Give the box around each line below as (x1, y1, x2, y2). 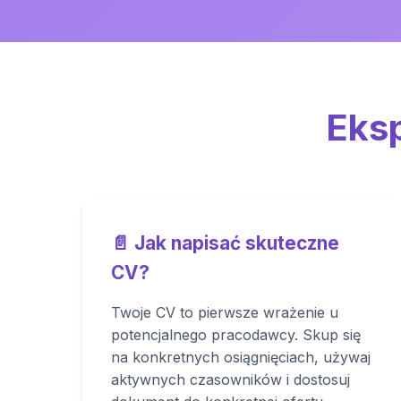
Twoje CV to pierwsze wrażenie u (111, 303, 338, 321)
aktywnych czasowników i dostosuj (111, 371, 350, 388)
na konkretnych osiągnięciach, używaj (111, 348, 371, 366)
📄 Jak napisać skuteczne (111, 232, 339, 254)
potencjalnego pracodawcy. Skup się (111, 326, 361, 344)
